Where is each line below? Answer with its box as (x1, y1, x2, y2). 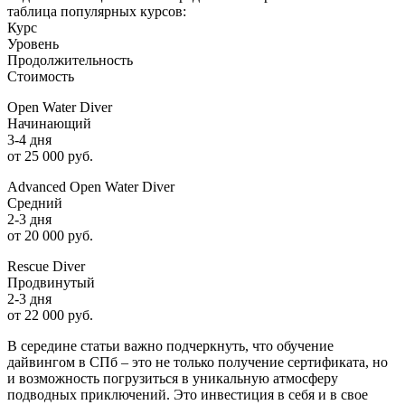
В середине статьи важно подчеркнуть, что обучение (7, 337, 334, 353)
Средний (7, 194, 62, 211)
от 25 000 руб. (7, 147, 93, 164)
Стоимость (7, 68, 74, 84)
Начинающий (7, 115, 91, 131)
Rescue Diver (7, 258, 85, 274)
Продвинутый (7, 274, 95, 290)
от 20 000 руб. (7, 227, 93, 243)
